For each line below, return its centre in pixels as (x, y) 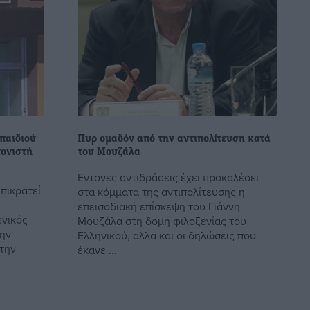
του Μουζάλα (109, 152)
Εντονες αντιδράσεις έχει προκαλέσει (168, 177)
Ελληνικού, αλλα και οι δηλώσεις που (167, 235)
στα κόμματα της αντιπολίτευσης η (161, 192)
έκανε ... (97, 250)
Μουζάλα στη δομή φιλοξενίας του (162, 221)
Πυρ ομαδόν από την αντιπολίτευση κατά (174, 139)
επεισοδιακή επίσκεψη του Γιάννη (159, 206)
